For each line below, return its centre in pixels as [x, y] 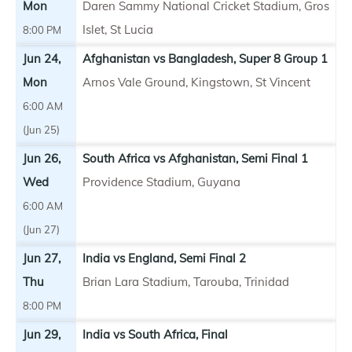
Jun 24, [42, 58]
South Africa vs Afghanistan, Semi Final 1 [195, 158]
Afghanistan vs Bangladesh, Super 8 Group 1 [205, 58]
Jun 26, [42, 158]
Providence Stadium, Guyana [161, 181]
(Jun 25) [41, 129]
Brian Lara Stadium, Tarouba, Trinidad [186, 281]
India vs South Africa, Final [155, 334]
